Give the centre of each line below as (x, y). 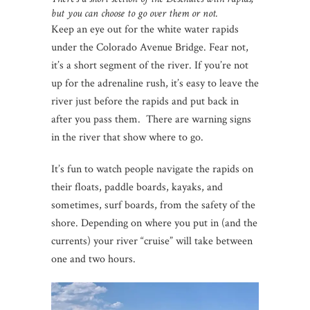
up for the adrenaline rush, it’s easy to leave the (155, 83)
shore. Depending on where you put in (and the (154, 223)
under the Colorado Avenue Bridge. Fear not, (150, 47)
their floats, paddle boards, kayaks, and (137, 187)
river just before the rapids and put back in (145, 101)
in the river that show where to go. (127, 137)
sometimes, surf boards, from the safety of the (153, 205)
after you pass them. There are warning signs (151, 119)
